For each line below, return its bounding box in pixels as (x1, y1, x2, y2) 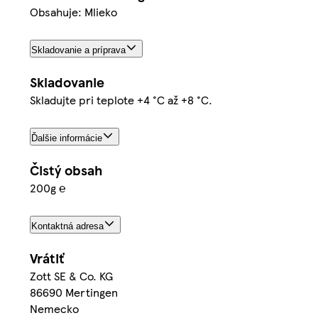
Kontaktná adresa (31, 220, 104, 231)
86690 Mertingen (30, 283, 118, 300)
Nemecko (30, 300, 79, 317)
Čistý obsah (30, 160, 102, 180)
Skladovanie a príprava (31, 45, 126, 56)
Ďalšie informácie (31, 132, 102, 143)
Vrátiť (30, 248, 64, 268)
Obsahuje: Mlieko (30, 4, 117, 21)
